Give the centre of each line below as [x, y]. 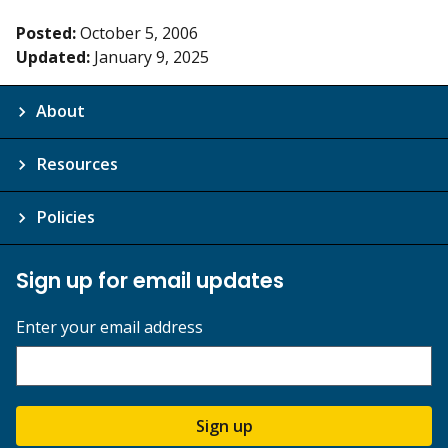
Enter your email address [109, 327]
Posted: [46, 33]
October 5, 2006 [139, 33]
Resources [77, 164]
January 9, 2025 [151, 57]
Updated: [53, 57]
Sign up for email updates [150, 281]
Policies [65, 217]
